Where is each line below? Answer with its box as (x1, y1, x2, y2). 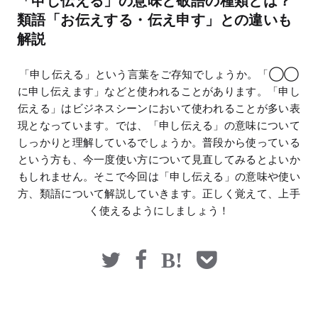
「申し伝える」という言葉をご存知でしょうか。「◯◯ (18, 67, 300, 81)
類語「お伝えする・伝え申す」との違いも (17, 11, 292, 28)
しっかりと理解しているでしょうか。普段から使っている (18, 136, 300, 149)
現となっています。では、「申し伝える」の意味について (18, 119, 300, 132)
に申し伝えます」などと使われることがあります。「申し (18, 84, 300, 98)
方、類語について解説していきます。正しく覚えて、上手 (18, 187, 300, 200)
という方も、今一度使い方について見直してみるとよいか (18, 153, 300, 166)
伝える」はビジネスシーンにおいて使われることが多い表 (18, 102, 300, 115)
